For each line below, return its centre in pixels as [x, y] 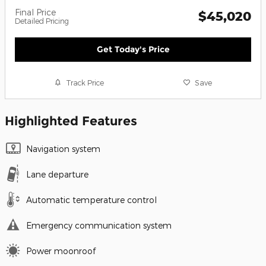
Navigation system [63, 149]
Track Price [85, 82]
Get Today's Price [133, 49]
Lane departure [57, 175]
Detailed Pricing [42, 20]
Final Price [35, 12]
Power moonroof [61, 251]
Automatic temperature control [91, 200]
